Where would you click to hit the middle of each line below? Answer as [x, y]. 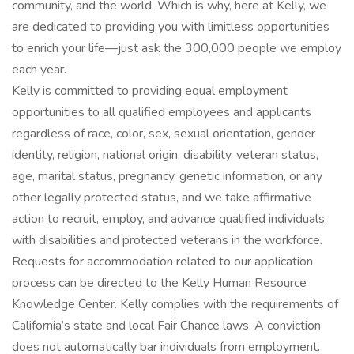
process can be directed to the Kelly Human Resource [159, 283]
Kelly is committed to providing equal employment [150, 91]
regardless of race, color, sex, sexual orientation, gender [164, 134]
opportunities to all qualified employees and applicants [162, 112]
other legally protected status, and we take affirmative [162, 198]
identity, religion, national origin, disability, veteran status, [165, 155]
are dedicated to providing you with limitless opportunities [171, 27]
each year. [39, 70]
